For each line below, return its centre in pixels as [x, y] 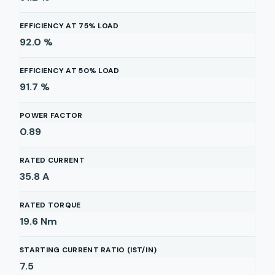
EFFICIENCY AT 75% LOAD [69, 26]
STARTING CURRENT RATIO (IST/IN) [88, 250]
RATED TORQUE [50, 205]
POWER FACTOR [51, 115]
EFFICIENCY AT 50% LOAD [70, 71]
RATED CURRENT [52, 160]
